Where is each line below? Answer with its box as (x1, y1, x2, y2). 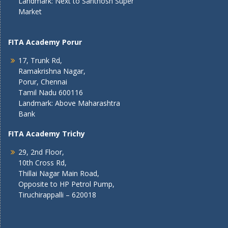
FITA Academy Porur (8, 37, 82, 47)
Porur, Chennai (18, 77, 67, 87)
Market (18, 7, 42, 16)
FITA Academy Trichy (8, 129, 85, 138)
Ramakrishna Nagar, (18, 66, 85, 76)
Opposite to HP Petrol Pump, (18, 179, 115, 189)
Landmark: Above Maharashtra (18, 98, 120, 108)
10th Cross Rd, (18, 158, 67, 167)
